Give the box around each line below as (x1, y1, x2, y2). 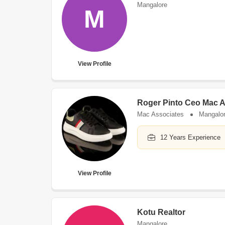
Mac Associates (137, 110, 184, 118)
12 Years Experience (160, 134, 220, 141)
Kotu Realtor (137, 208, 185, 216)
